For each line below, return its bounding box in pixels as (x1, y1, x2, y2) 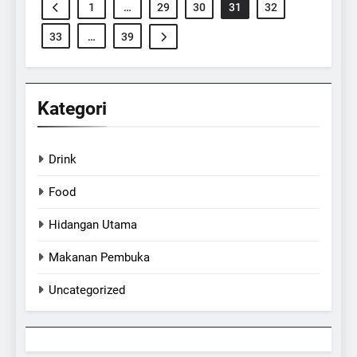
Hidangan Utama (49, 217, 137, 232)
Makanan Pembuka (49, 249, 150, 265)
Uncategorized (49, 282, 125, 297)
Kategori (37, 96, 107, 120)
